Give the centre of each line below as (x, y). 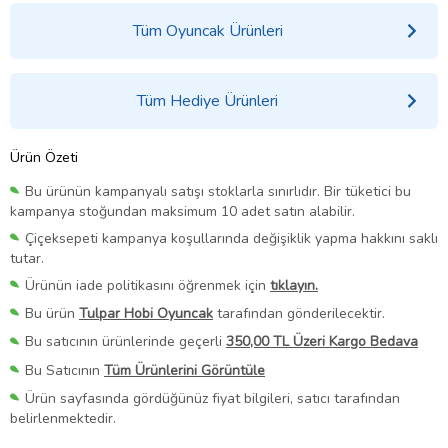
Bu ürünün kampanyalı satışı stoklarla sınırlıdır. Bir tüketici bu (218, 191)
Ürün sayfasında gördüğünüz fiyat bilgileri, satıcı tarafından (212, 398)
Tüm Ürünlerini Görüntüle (184, 370)
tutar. (27, 259)
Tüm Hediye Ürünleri (208, 100)
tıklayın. (294, 286)
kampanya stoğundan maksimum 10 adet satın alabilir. (182, 212)
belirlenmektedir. (63, 418)
